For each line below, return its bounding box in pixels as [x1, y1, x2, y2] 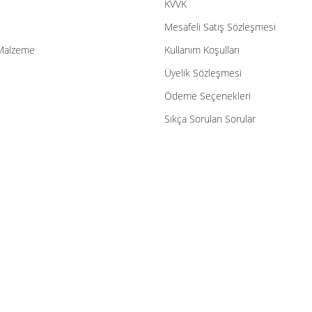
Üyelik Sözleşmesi [164, 66, 242, 79]
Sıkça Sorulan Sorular [164, 112, 256, 125]
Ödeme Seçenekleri [164, 89, 251, 102]
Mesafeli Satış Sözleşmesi [164, 20, 276, 33]
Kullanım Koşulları [164, 43, 240, 56]
